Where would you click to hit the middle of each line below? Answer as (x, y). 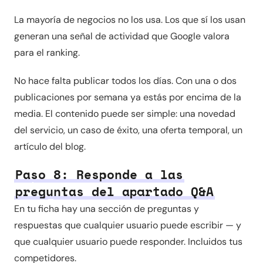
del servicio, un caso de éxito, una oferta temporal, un (128, 130)
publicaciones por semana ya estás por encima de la (128, 97)
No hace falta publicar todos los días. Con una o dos (125, 81)
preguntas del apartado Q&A (114, 192)
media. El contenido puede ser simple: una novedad (125, 114)
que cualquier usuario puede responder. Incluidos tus (128, 242)
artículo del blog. (50, 146)
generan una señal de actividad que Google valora (122, 36)
